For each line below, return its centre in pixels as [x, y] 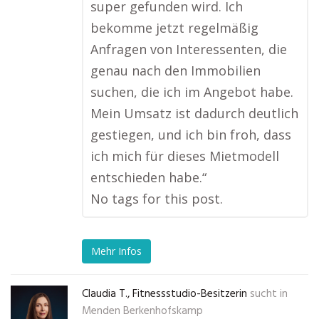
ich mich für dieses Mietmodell [185, 156]
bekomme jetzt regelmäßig [174, 28]
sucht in [269, 294]
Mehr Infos [116, 251]
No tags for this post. [157, 199]
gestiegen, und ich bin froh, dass [191, 135]
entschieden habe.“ [148, 177]
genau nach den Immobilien [176, 70]
